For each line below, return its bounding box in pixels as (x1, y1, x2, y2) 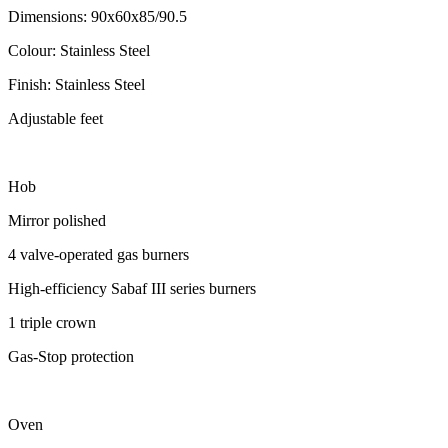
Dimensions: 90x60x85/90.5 (8, 7, 187, 25)
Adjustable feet (8, 109, 103, 127)
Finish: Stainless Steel (8, 75, 145, 93)
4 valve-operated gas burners (8, 245, 189, 263)
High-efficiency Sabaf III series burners (8, 279, 256, 297)
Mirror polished (8, 211, 106, 229)
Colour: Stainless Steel (8, 41, 150, 59)
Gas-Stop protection (8, 347, 134, 365)
